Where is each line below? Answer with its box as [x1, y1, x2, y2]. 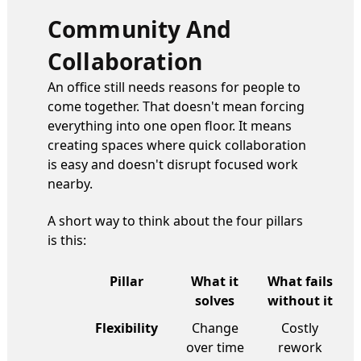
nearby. [48, 174, 93, 193]
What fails [267, 272, 333, 290]
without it [267, 291, 333, 309]
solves [195, 291, 234, 309]
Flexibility [94, 318, 158, 337]
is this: [48, 230, 86, 249]
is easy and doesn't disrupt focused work [48, 155, 298, 173]
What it [191, 272, 239, 290]
